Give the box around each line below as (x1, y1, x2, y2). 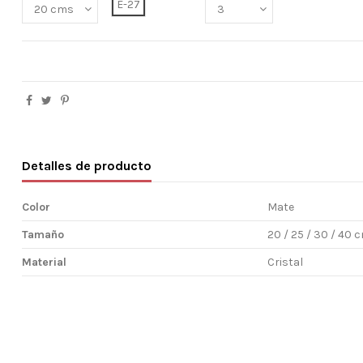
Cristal (267, 254, 303, 269)
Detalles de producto (22, 157, 152, 173)
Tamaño (22, 227, 65, 241)
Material (22, 254, 67, 269)
